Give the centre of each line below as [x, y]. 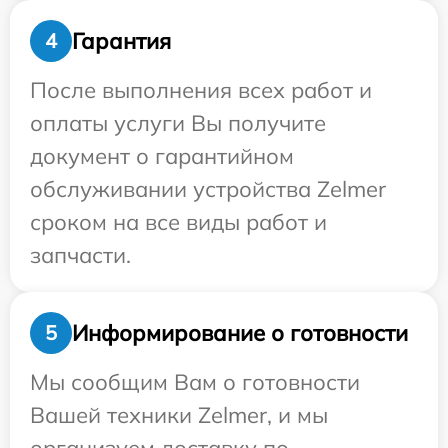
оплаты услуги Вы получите [178, 123]
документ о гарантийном [162, 156]
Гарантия [121, 40]
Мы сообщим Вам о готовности [195, 382]
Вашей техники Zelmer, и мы [179, 415]
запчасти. [80, 255]
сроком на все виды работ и [178, 222]
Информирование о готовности [240, 332]
